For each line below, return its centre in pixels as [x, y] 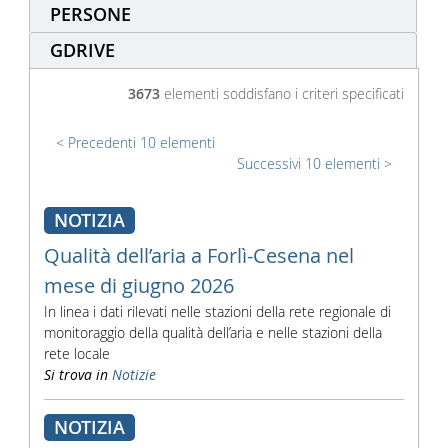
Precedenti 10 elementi [141, 142]
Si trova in [75, 374]
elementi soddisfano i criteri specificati [282, 93]
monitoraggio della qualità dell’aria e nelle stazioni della [212, 332]
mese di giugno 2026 [138, 285]
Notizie [133, 374]
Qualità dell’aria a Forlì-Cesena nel [198, 255]
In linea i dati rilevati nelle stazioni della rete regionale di [217, 311]
